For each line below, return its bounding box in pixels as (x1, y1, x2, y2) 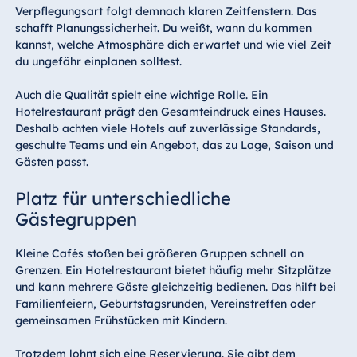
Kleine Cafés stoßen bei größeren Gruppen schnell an (14, 245, 304, 261)
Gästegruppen (14, 207, 137, 230)
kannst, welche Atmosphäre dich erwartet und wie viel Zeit (14, 37, 331, 52)
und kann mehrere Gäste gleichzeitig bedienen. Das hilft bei (14, 279, 336, 294)
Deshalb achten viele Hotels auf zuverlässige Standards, (14, 120, 320, 135)
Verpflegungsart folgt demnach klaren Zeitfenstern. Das (14, 3, 317, 18)
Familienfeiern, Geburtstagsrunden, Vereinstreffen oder (14, 296, 316, 311)
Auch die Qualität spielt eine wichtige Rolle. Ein (14, 87, 268, 102)
